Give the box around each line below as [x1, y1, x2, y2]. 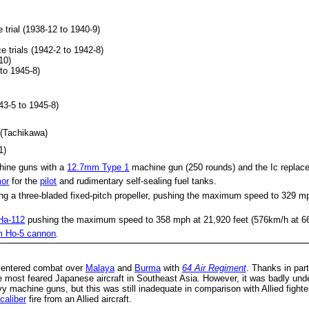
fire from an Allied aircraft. [26, 294, 132, 305]
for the [9, 176, 41, 187]
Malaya [85, 263, 114, 274]
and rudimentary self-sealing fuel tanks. [57, 176, 217, 187]
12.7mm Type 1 [67, 161, 130, 172]
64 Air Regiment [181, 263, 246, 274]
